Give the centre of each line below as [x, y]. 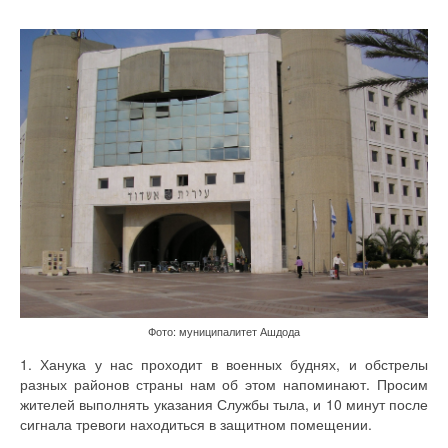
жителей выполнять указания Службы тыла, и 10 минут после [224, 403]
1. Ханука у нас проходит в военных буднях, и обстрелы [224, 363]
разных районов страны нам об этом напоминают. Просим [224, 383]
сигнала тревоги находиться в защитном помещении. [198, 423]
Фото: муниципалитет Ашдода [224, 330]
